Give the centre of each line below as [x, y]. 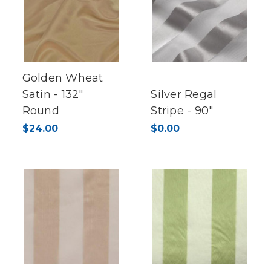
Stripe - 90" [182, 110]
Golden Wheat [63, 78]
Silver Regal [184, 94]
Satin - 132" [53, 94]
